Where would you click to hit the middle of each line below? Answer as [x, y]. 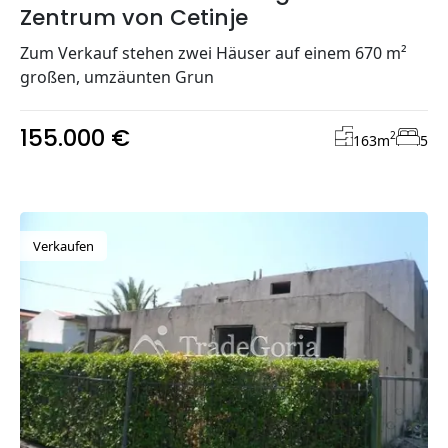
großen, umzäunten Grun [117, 76]
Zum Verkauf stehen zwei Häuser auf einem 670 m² [213, 52]
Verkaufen [63, 245]
